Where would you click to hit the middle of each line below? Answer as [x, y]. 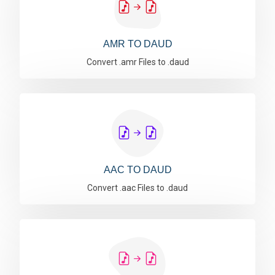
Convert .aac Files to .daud [137, 188]
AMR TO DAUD [137, 44]
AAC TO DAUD [137, 170]
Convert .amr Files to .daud [137, 62]
